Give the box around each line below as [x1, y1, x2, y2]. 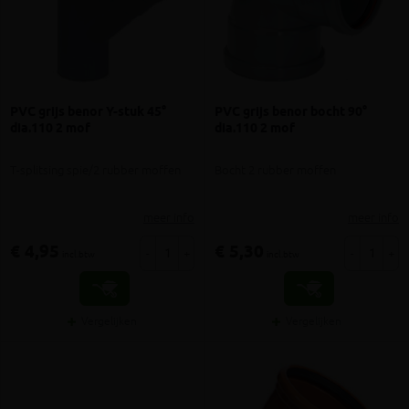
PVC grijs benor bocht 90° [215, 102, 367, 121]
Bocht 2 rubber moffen [215, 163, 336, 179]
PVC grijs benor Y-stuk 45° [10, 102, 166, 121]
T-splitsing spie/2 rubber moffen [10, 163, 181, 179]
